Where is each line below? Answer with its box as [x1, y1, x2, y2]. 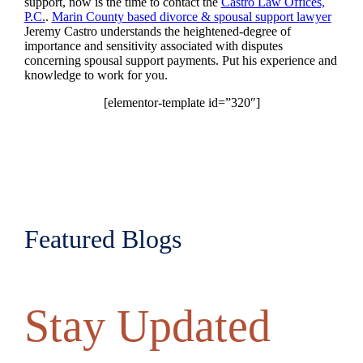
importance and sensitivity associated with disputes [23, 38, 283, 53]
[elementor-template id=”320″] [103, 95, 260, 109]
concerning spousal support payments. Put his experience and [23, 53, 337, 67]
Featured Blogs [23, 224, 181, 254]
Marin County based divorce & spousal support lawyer [51, 9, 331, 23]
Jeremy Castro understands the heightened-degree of [23, 23, 291, 38]
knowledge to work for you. [23, 67, 168, 82]
